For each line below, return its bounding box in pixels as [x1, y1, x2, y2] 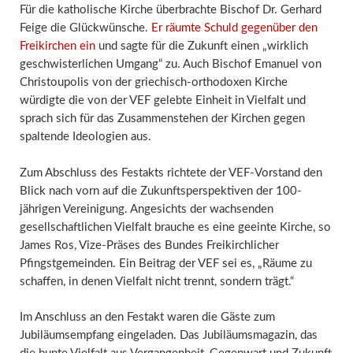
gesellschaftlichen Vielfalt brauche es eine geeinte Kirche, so [19, 221, 331, 233]
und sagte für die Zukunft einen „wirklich [95, 40, 308, 53]
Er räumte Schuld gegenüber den [150, 22, 318, 35]
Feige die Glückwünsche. [19, 22, 151, 35]
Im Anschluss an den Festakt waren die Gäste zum [19, 311, 275, 324]
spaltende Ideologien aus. [19, 131, 151, 143]
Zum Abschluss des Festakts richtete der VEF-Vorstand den [19, 166, 322, 179]
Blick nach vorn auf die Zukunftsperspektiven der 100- [19, 184, 302, 197]
